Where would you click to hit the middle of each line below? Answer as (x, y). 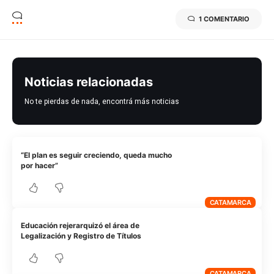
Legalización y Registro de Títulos (81, 236)
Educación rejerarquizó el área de (80, 226)
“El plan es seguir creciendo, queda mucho (97, 155)
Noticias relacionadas (89, 82)
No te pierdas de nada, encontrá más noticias (102, 102)
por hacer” (40, 165)
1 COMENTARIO (224, 19)
